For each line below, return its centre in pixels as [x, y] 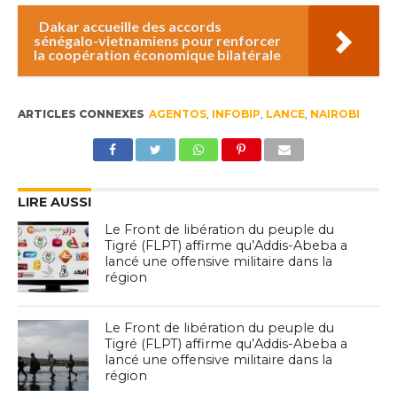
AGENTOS [177, 114]
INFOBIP [236, 114]
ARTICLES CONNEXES [81, 114]
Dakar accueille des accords [130, 27]
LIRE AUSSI [54, 202]
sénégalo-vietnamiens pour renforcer [157, 41]
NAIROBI [335, 114]
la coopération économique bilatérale [157, 55]
